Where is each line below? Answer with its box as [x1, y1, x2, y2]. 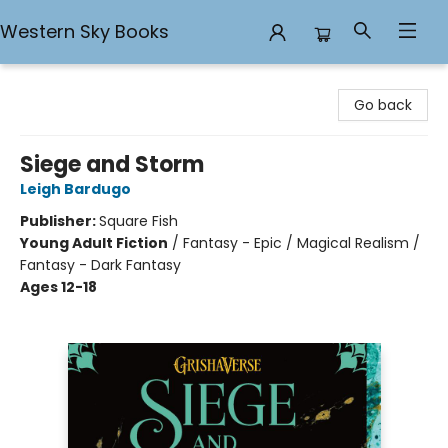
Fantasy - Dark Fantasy [20, 255, 181, 275]
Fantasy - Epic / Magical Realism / [183, 233, 420, 253]
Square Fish [99, 211, 178, 231]
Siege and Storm [20, 149, 204, 180]
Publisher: [20, 211, 99, 231]
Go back [354, 95, 412, 115]
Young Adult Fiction [20, 233, 168, 253]
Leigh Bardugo [20, 179, 131, 199]
